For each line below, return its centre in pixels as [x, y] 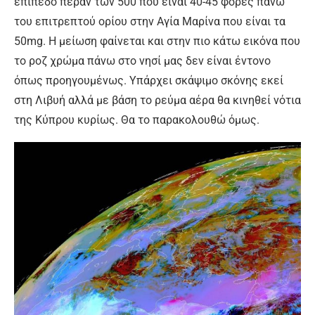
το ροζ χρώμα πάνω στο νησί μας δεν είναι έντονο [142, 61]
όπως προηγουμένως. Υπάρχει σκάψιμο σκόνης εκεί [149, 81]
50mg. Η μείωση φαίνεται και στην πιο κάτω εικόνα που [157, 41]
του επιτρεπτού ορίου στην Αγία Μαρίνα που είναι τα [150, 22]
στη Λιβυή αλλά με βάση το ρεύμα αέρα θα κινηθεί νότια [157, 101]
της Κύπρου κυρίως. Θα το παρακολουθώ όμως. [137, 120]
